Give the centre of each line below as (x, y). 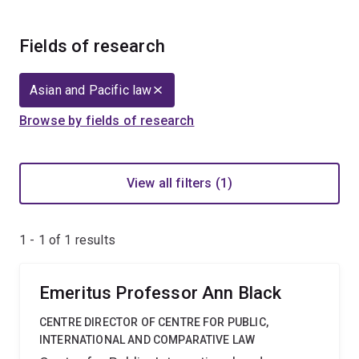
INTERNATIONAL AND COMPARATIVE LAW (147, 340)
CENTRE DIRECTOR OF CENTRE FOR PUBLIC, (154, 322)
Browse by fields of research (107, 121)
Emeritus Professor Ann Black (161, 293)
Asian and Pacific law (91, 90)
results (93, 240)
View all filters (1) (179, 183)
